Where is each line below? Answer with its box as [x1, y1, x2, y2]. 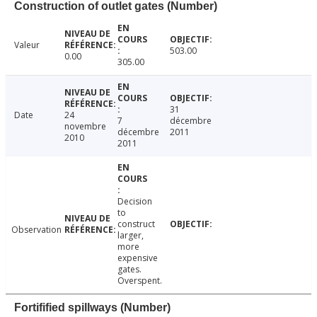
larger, [117, 229, 144, 242]
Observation [11, 224, 62, 236]
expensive [117, 252, 158, 265]
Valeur [14, 39, 40, 52]
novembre [64, 120, 106, 133]
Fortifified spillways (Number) [14, 301, 171, 314]
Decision [117, 195, 152, 208]
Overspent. [117, 275, 162, 287]
